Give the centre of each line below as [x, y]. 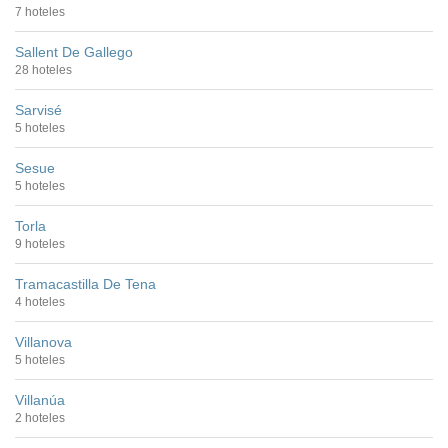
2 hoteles [40, 417]
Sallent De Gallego [74, 51]
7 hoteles [40, 11]
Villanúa [40, 399]
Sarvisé [38, 109]
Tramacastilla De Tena [85, 283]
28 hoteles [43, 69]
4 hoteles [40, 301]
